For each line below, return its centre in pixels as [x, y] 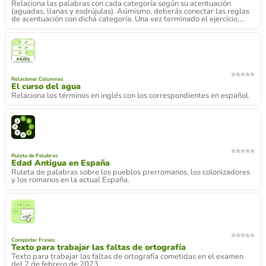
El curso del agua [46, 86]
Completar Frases [33, 240]
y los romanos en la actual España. [70, 180]
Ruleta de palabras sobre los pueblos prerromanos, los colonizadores [131, 172]
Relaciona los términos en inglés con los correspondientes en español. [131, 96]
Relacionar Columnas [37, 79]
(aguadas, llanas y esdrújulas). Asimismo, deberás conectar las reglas [130, 11]
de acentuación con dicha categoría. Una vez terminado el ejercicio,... [128, 19]
